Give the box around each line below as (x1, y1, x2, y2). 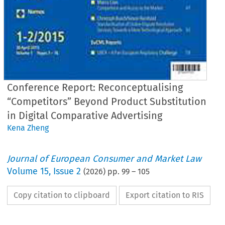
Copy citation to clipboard (14, 190, 110, 200)
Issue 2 (53, 165, 81, 177)
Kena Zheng (7, 123, 49, 133)
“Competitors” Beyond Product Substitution (7, 95, 207, 107)
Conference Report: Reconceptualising (7, 81, 183, 93)
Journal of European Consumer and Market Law (7, 153, 202, 164)
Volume (7, 165, 41, 177)
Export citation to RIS (126, 190, 204, 200)
